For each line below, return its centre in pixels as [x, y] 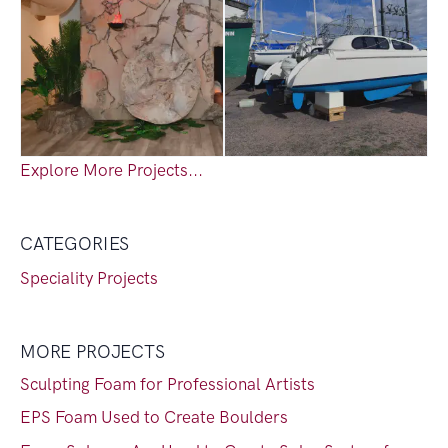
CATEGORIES [75, 244]
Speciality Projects [89, 278]
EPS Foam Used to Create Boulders [154, 417]
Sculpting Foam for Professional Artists [167, 384]
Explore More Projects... [111, 170]
